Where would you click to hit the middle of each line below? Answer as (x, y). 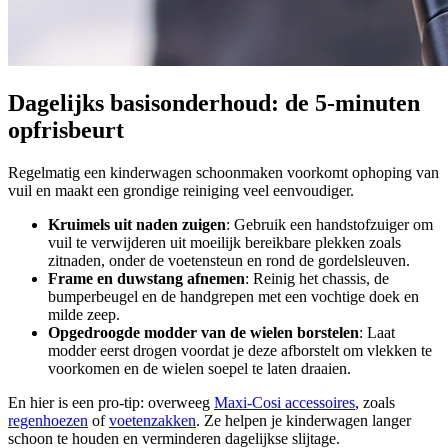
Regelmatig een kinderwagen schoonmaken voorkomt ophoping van (223, 172)
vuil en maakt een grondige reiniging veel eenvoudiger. (181, 190)
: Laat (377, 332)
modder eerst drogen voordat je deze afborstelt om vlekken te (240, 350)
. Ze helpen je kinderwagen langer (303, 420)
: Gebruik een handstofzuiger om (329, 224)
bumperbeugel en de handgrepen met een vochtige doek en (233, 296)
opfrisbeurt (66, 129)
